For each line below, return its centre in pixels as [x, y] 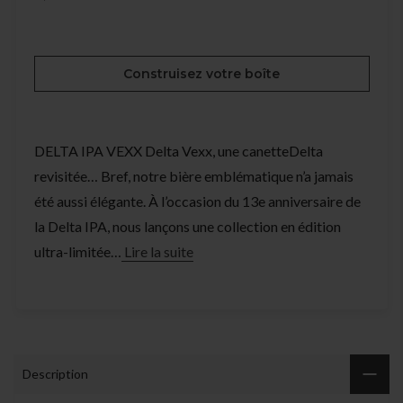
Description [55, 374]
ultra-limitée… [77, 252]
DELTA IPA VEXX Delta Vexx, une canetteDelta [178, 151]
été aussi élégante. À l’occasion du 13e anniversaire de [197, 201]
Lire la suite [157, 252]
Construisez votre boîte [201, 74]
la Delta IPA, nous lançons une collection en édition [187, 227]
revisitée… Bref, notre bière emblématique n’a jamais [193, 176]
